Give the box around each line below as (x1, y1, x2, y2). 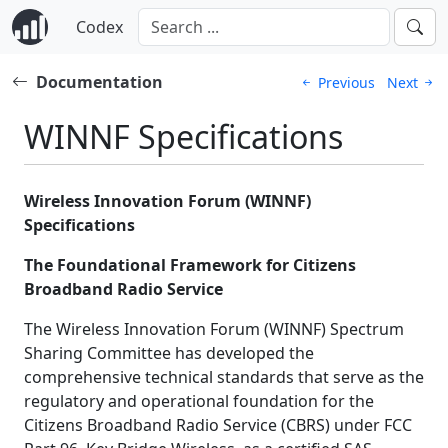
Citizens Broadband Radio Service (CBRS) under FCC (24, 414, 412, 437)
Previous (314, 73, 379, 92)
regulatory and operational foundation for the (24, 390, 374, 413)
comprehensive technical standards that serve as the (24, 366, 424, 389)
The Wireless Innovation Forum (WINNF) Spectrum (24, 318, 404, 341)
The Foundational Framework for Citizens (24, 254, 356, 277)
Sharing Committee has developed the (24, 342, 314, 365)
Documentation (36, 71, 163, 93)
